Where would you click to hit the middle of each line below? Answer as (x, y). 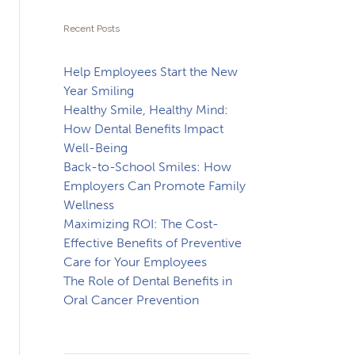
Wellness (88, 205)
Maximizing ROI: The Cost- (141, 224)
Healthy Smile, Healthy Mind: (145, 110)
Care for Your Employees (135, 262)
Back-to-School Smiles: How (147, 167)
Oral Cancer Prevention (131, 300)
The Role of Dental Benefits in (147, 281)
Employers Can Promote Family (154, 186)
